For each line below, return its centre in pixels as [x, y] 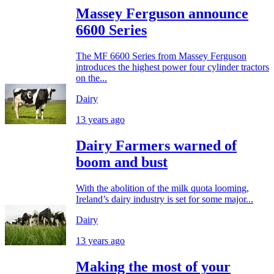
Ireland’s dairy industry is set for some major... [165, 199]
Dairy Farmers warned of [156, 145]
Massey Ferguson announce [162, 13]
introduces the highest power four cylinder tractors [172, 67]
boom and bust [122, 162]
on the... [91, 78]
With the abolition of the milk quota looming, [162, 188]
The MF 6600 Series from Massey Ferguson [161, 56]
